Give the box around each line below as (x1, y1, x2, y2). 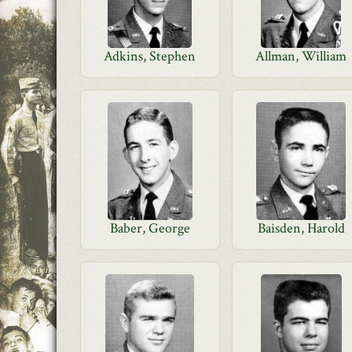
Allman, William (255, 47, 347, 65)
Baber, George (109, 219, 190, 237)
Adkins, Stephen (104, 47, 196, 65)
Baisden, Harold (257, 219, 345, 237)
